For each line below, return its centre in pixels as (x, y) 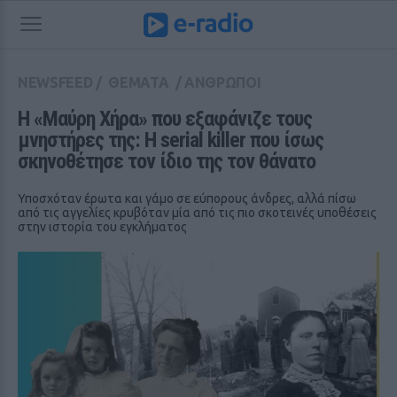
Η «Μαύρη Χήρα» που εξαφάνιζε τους (165, 119)
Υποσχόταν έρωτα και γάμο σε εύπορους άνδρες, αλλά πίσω (187, 198)
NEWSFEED (55, 82)
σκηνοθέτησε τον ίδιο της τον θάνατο (167, 161)
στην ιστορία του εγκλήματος (102, 227)
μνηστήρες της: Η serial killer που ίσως (171, 140)
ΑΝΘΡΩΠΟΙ (223, 82)
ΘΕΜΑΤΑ (139, 82)
